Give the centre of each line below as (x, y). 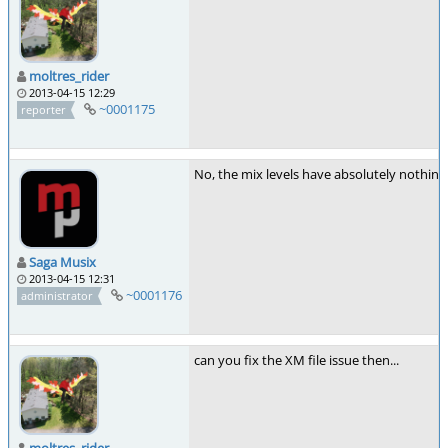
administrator (57, 295)
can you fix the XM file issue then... (296, 360)
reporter (44, 109)
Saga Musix (62, 261)
